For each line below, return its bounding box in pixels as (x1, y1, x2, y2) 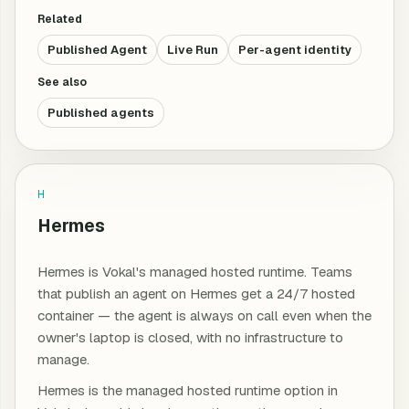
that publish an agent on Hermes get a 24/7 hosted (37, 285, 355, 302)
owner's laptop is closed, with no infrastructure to (37, 329, 343, 346)
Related (37, 12, 82, 26)
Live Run (167, 42, 218, 58)
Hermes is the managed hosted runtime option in (37, 382, 338, 399)
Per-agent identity (238, 42, 351, 58)
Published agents (47, 105, 154, 121)
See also (37, 75, 87, 89)
